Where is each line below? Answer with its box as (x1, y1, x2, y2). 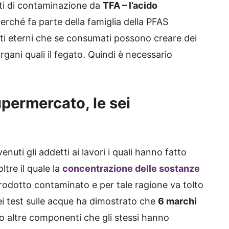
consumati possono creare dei (66, 33, 197, 44)
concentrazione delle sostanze (62, 163, 200, 174)
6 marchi (158, 196, 197, 207)
